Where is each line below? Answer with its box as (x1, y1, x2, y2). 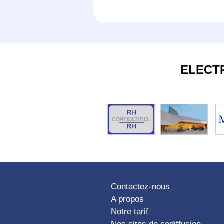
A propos (111, 194, 144, 204)
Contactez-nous (111, 182, 170, 192)
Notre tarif (111, 207, 148, 217)
